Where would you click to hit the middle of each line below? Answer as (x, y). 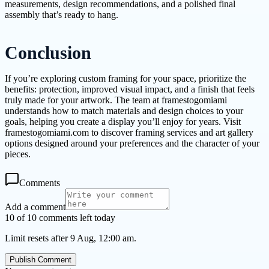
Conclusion (48, 53)
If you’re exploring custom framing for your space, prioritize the (125, 78)
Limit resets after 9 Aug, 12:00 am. (71, 238)
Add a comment (35, 207)
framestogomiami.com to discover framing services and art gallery (129, 132)
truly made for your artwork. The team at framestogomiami (116, 100)
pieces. (18, 154)
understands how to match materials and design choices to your (124, 110)
